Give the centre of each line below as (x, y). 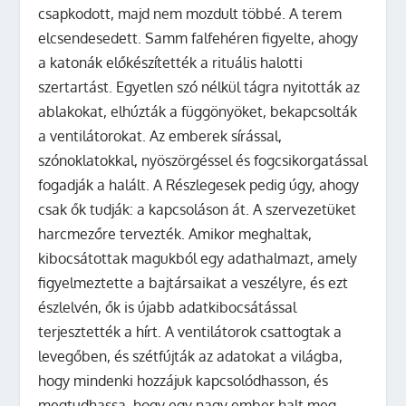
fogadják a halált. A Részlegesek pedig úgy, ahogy (199, 184)
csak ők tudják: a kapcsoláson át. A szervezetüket (198, 209)
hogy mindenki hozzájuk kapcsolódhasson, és (184, 380)
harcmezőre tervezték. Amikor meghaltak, (175, 233)
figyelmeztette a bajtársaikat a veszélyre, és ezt (193, 282)
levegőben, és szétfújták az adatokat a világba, (191, 356)
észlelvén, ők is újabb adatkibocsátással (168, 307)
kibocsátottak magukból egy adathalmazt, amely (198, 258)
